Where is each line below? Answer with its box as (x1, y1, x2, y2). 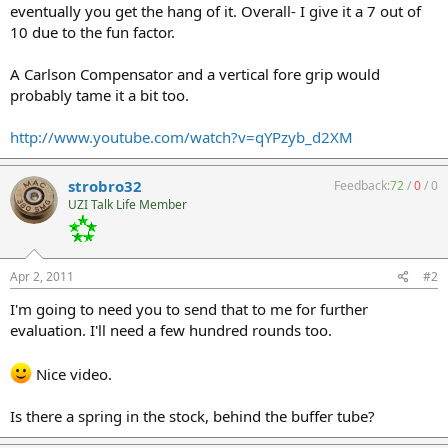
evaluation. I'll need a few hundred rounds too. (10, 320, 332, 340)
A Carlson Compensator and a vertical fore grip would (10, 64, 380, 84)
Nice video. (32, 364, 112, 384)
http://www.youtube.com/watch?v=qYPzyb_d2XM (10, 127, 353, 147)
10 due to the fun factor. (10, 22, 175, 42)
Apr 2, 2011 (10, 268, 74, 285)
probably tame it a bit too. (10, 85, 189, 105)
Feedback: (334, 177, 390, 194)
